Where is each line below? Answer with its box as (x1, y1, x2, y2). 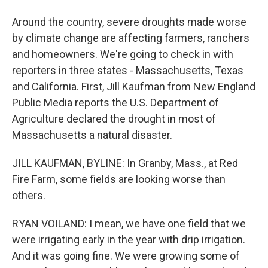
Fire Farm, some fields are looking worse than (12, 173, 226, 185)
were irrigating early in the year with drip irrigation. (12, 233, 245, 246)
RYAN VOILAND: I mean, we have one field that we (12, 217, 246, 230)
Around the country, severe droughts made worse (12, 16, 246, 28)
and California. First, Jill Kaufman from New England (12, 80, 255, 93)
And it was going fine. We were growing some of (12, 249, 240, 262)
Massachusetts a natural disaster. (12, 129, 172, 141)
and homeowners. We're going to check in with (12, 48, 233, 60)
